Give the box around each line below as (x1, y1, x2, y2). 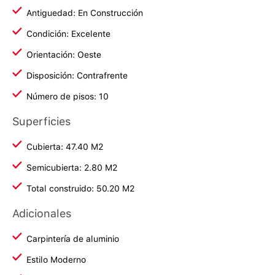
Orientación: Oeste (26, 50, 101, 60)
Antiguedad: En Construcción (26, 8, 143, 18)
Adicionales (12, 207, 71, 220)
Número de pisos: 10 (26, 91, 109, 101)
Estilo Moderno (26, 255, 86, 265)
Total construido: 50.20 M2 (26, 184, 134, 193)
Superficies (12, 115, 71, 128)
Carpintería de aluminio (26, 234, 119, 244)
